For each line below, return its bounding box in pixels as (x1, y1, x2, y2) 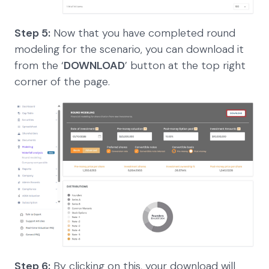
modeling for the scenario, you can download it (14, 41, 244, 56)
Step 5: (14, 25, 50, 40)
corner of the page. (14, 74, 110, 89)
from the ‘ (14, 58, 64, 73)
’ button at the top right (125, 58, 246, 73)
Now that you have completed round (50, 25, 235, 40)
